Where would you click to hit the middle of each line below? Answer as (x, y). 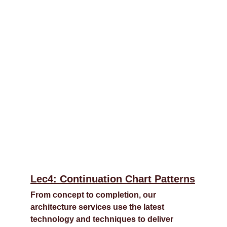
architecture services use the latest (98, 207)
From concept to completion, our (94, 195)
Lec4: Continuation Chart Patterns (113, 179)
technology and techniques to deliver (103, 219)
